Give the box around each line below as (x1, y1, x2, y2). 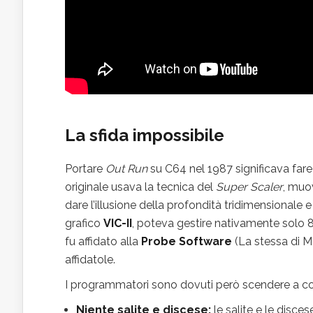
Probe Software (141, 234, 232, 248)
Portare (65, 161, 105, 175)
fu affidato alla (65, 234, 141, 248)
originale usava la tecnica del (65, 180, 216, 194)
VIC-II (103, 216, 132, 230)
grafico (65, 216, 103, 230)
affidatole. (65, 252, 115, 266)
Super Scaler (216, 180, 283, 194)
